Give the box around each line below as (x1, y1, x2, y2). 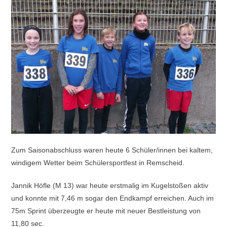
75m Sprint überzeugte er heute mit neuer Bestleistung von (11, 207, 201, 215)
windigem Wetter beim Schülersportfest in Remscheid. (11, 159, 187, 167)
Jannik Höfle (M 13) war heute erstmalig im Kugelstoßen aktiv (11, 181, 209, 190)
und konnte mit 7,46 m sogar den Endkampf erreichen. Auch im (11, 194, 214, 203)
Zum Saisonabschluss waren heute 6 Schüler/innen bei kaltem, (11, 146, 213, 155)
